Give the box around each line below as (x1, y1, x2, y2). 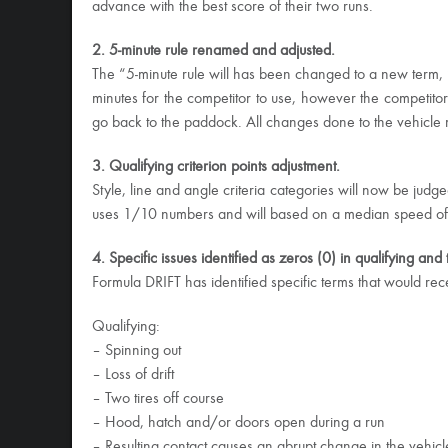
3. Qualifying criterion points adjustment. (92, 159, 340, 175)
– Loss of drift (92, 367, 174, 383)
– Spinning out (92, 343, 181, 359)
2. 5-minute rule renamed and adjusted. (92, 43, 335, 59)
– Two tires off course (92, 391, 224, 407)
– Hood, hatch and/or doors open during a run (92, 415, 385, 431)
